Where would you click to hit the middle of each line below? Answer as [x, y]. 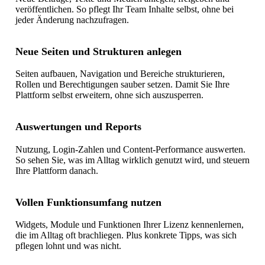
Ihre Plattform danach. [56, 170]
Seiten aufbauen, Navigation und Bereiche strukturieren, [120, 74]
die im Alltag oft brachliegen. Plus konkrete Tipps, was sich [126, 235]
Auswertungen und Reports [78, 127]
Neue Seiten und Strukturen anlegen [98, 51]
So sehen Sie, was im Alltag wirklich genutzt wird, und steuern [132, 160]
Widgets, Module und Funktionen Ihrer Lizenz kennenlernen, [129, 225]
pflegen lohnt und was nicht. [68, 246]
